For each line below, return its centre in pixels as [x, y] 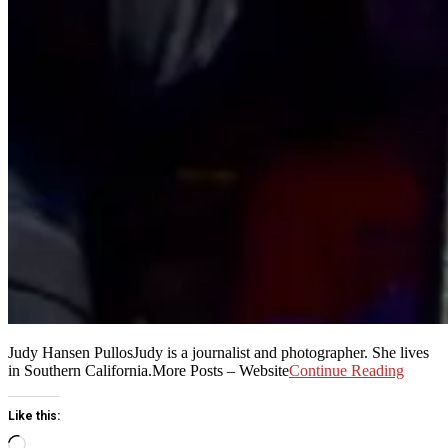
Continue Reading [346, 370]
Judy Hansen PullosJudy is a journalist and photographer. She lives [218, 352]
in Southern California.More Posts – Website [148, 370]
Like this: [34, 416]
